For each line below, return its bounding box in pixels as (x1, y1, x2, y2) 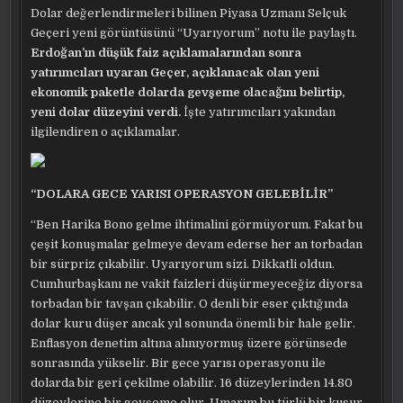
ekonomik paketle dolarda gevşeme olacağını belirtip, (31, 85, 345, 99)
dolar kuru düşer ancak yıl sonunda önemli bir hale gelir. (31, 317, 356, 330)
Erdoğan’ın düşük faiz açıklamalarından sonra (31, 46, 302, 59)
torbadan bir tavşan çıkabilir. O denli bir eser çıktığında (31, 297, 349, 310)
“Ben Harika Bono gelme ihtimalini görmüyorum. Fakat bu (31, 218, 363, 231)
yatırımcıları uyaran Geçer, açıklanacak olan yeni (31, 66, 320, 79)
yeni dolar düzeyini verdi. (31, 105, 182, 119)
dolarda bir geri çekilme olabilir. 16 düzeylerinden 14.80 (31, 376, 354, 390)
